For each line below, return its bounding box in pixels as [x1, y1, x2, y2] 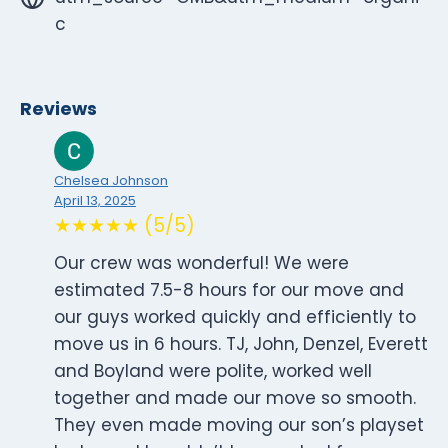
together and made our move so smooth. [54, 386, 416, 411]
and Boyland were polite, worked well [54, 359, 372, 384]
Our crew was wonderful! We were [54, 251, 349, 276]
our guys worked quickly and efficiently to [54, 305, 416, 330]
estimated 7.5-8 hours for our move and [54, 278, 404, 303]
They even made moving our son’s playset [54, 413, 424, 438]
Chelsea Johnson [54, 172, 168, 190]
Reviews [20, 97, 97, 122]
